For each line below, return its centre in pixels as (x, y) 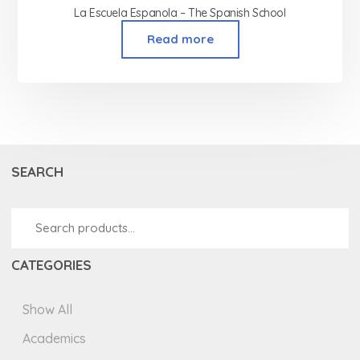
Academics (55, 338)
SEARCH (38, 171)
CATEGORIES (52, 264)
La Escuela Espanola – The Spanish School (180, 12)
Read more (180, 39)
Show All (48, 309)
